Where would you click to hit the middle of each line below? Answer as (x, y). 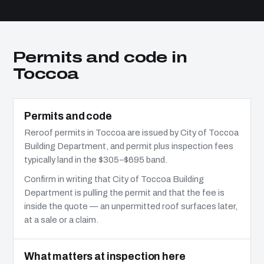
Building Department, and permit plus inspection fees (129, 146)
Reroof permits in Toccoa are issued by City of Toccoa (131, 132)
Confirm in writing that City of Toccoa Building (114, 179)
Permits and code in (100, 57)
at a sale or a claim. (61, 220)
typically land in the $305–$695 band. (96, 159)
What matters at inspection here (105, 256)
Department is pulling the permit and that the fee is (124, 192)
